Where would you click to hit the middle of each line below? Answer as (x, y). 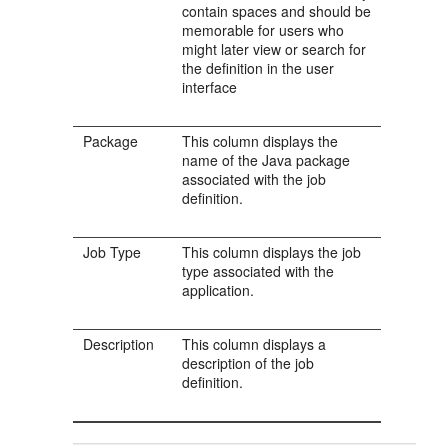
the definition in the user (258, 68)
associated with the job (254, 179)
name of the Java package (266, 160)
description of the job (248, 363)
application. (218, 290)
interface (210, 87)
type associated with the (258, 271)
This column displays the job (272, 252)
